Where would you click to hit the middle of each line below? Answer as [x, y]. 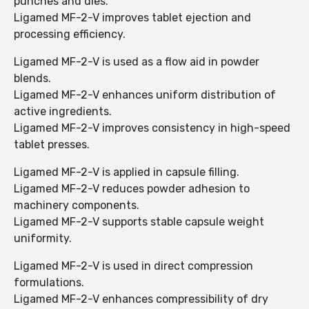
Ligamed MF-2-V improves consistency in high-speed [152, 128]
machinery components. [77, 206]
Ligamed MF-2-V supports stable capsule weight [139, 222]
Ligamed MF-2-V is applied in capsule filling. [127, 172]
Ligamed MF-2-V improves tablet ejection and [132, 18]
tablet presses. [52, 145]
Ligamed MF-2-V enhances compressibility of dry [141, 299]
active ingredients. [63, 112]
